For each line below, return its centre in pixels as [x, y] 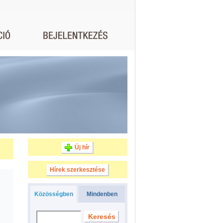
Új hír [82, 147]
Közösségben [54, 194]
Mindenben [102, 194]
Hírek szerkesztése [77, 170]
